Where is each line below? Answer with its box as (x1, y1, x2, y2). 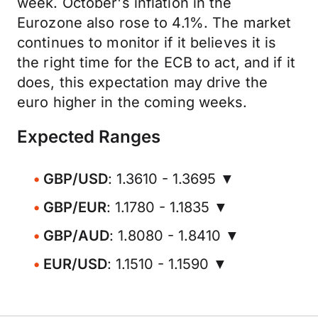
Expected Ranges (17, 126, 160, 147)
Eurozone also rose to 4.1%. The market (17, 14, 292, 31)
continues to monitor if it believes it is (17, 34, 277, 51)
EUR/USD (43, 256, 107, 273)
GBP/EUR (43, 199, 106, 216)
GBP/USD (43, 170, 108, 187)
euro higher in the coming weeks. (17, 94, 248, 111)
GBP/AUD (43, 227, 109, 244)
